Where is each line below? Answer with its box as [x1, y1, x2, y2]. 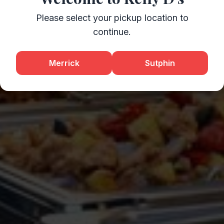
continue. [93, 26, 131, 37]
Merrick [48, 58, 79, 68]
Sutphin [145, 58, 175, 68]
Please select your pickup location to [35, 12, 188, 23]
